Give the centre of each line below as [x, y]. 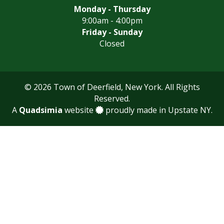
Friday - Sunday [112, 32]
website [79, 110]
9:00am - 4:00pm [112, 20]
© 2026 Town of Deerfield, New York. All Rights [112, 87]
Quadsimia [40, 110]
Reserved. [112, 98]
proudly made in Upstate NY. [158, 110]
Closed [112, 43]
